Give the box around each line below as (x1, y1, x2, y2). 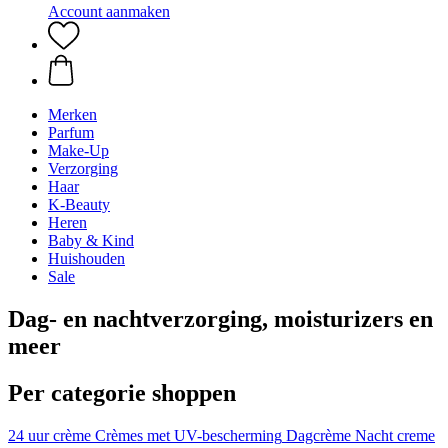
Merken (48, 106, 97, 123)
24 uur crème (8, 426, 91, 444)
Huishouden (48, 250, 125, 267)
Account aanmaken (48, 3, 170, 20)
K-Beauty (48, 196, 110, 213)
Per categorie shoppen (8, 379, 236, 406)
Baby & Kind (48, 232, 134, 249)
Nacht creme (355, 426, 435, 444)
